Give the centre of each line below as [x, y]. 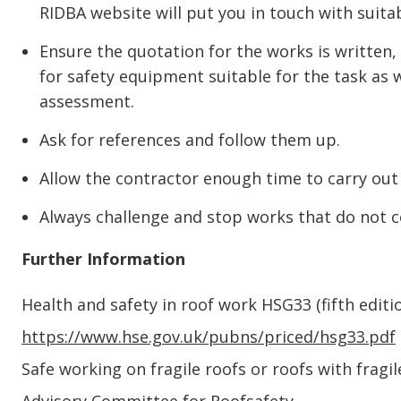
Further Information [103, 259]
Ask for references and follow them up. [190, 140]
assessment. [87, 101]
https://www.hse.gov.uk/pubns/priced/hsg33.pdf [209, 337]
